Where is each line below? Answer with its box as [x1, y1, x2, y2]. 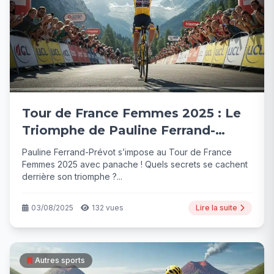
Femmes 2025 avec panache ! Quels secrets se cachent [22, 158, 248, 169]
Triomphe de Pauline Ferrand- [22, 122, 215, 138]
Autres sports [35, 255, 85, 265]
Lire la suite [196, 202, 237, 212]
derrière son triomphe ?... [22, 171, 122, 182]
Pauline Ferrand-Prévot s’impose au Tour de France [22, 146, 232, 157]
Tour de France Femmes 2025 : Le [22, 105, 241, 120]
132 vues [92, 202, 124, 212]
